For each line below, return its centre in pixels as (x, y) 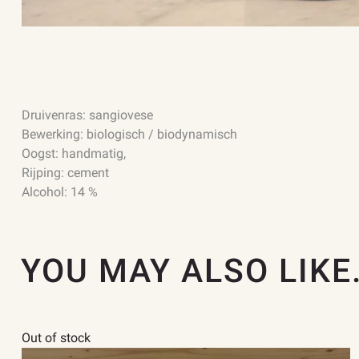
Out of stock (56, 338)
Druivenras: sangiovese (87, 115)
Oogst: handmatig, (74, 153)
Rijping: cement (65, 172)
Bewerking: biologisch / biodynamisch (129, 134)
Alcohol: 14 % (60, 192)
